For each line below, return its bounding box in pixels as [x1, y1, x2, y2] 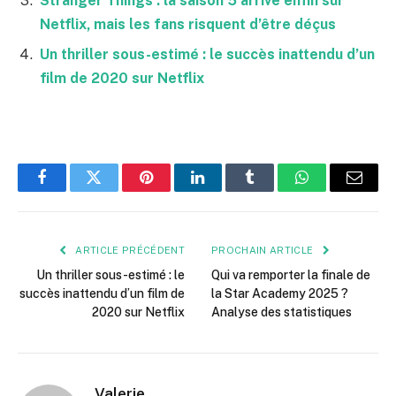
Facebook [40, 182, 103, 199]
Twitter [92, 182, 139, 199]
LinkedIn [196, 182, 255, 199]
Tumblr [248, 182, 296, 199]
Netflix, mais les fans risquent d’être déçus [40, 15, 336, 33]
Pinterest [144, 182, 201, 199]
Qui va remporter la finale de [211, 268, 370, 283]
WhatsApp [301, 182, 369, 199]
